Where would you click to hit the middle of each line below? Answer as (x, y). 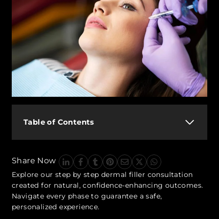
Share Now (34, 160)
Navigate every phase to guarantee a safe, (87, 196)
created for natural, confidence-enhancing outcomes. (108, 185)
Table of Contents (59, 122)
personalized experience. (56, 207)
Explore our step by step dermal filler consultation (102, 174)
